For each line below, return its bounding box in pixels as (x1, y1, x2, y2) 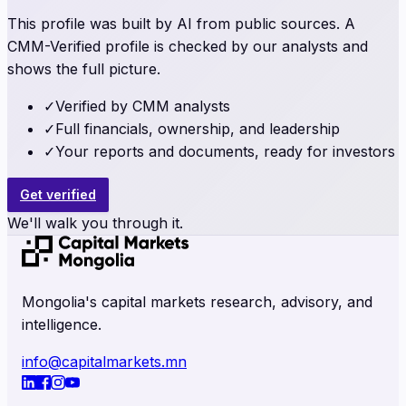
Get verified (20, 186, 96, 202)
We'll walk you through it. (7, 213, 183, 232)
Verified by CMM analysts (55, 96, 230, 115)
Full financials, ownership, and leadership (55, 119, 340, 138)
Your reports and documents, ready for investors (55, 141, 395, 160)
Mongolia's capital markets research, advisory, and (22, 292, 372, 311)
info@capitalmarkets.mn (22, 352, 187, 371)
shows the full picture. (7, 59, 160, 78)
